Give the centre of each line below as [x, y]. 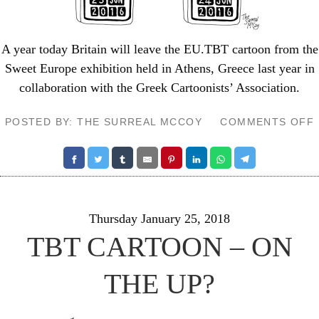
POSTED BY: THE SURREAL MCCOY [104, 122]
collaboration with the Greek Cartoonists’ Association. [159, 88]
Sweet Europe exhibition [68, 68]
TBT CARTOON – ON [159, 247]
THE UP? [159, 284]
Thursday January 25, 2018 [159, 219]
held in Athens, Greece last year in [223, 68]
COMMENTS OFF [267, 122]
